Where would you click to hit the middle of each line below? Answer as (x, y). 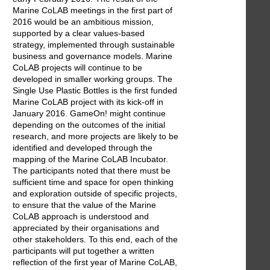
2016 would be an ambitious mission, (83, 21)
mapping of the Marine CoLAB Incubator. (90, 159)
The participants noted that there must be (92, 170)
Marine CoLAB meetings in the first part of (93, 10)
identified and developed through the (83, 147)
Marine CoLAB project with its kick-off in (88, 102)
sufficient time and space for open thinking (93, 182)
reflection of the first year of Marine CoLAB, (95, 262)
